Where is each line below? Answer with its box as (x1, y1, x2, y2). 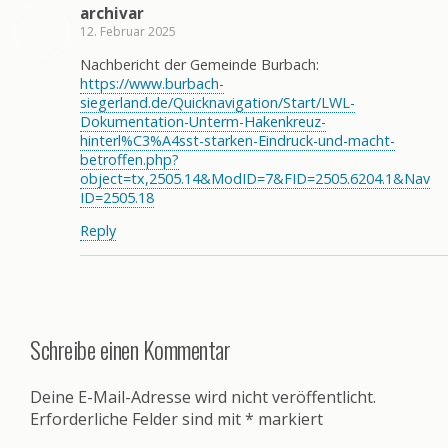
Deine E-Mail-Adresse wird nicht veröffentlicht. (30, 386, 376, 409)
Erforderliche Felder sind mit (30, 408, 245, 431)
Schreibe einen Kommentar (30, 330, 231, 367)
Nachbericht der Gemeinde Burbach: (80, 54, 319, 74)
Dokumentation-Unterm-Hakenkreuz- (80, 111, 326, 131)
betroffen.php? (80, 149, 179, 169)
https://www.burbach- (80, 73, 224, 93)
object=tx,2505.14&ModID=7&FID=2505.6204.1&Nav (80, 168, 430, 188)
